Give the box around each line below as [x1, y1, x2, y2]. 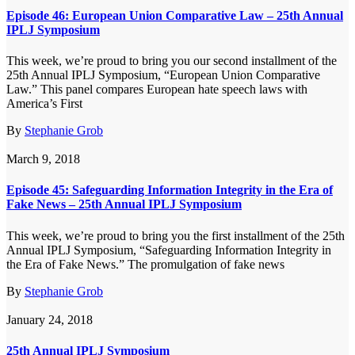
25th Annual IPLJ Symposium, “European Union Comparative [6, 68, 320, 82]
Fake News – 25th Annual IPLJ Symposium [6, 197, 242, 212]
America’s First [6, 97, 82, 111]
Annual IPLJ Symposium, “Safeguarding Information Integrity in [6, 242, 331, 257]
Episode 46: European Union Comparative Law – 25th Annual [6, 8, 343, 22]
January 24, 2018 [6, 312, 93, 326]
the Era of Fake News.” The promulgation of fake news [6, 257, 284, 271]
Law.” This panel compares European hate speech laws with [6, 82, 307, 97]
